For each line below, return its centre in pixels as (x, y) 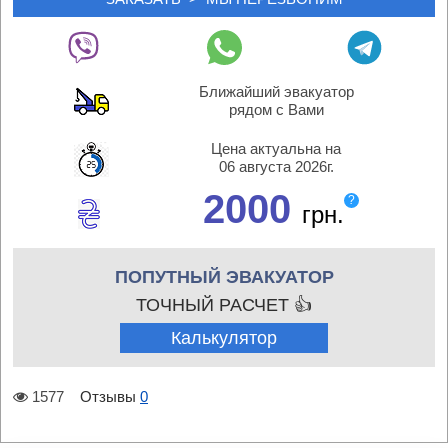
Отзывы (108, 396)
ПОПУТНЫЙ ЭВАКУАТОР (224, 277)
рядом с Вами (276, 109)
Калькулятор (224, 338)
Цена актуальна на (276, 148)
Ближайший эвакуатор (276, 91)
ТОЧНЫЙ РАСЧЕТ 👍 (224, 305)
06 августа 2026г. (276, 166)
